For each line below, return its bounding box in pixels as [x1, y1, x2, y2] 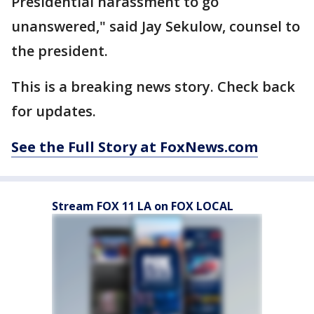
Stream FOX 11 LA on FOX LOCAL [52, 198, 233, 214]
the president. [11, 41, 108, 60]
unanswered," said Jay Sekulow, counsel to [11, 17, 300, 36]
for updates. [11, 102, 96, 121]
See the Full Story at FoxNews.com [11, 137, 258, 156]
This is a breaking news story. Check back [11, 77, 295, 96]
